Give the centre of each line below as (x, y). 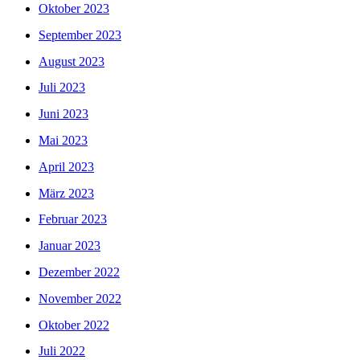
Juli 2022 (62, 351)
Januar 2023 (70, 246)
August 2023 (72, 61)
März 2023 (66, 193)
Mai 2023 (63, 140)
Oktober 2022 (74, 325)
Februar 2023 (73, 219)
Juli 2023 (62, 88)
